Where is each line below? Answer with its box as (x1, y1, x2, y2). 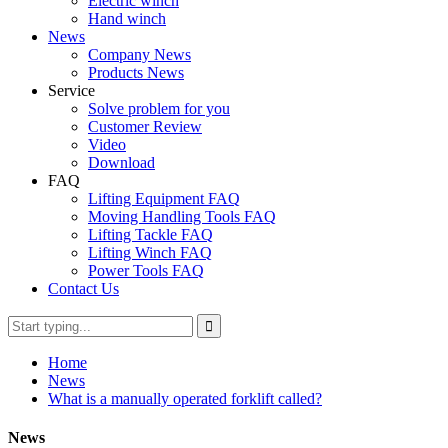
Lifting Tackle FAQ (88, 226, 213, 243)
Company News (88, 46, 191, 63)
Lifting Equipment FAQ (88, 190, 240, 207)
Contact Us (48, 280, 119, 297)
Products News (88, 64, 184, 81)
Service (48, 82, 95, 99)
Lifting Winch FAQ (88, 244, 212, 261)
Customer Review (88, 118, 202, 135)
